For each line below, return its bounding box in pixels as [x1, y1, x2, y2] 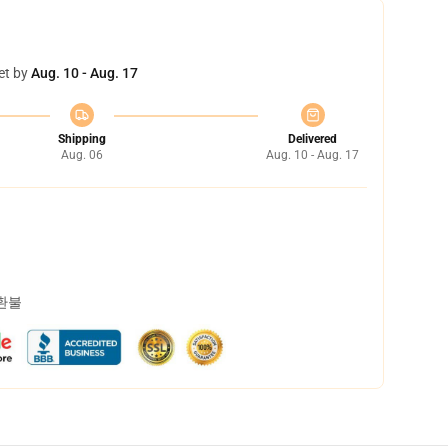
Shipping [57, 132, 106, 146]
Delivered [288, 132, 337, 146]
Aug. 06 [60, 148, 103, 162]
